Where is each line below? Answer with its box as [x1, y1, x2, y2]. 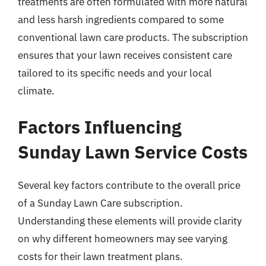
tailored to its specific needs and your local [18, 66, 212, 80]
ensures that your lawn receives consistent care [18, 48, 232, 62]
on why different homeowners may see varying [18, 232, 227, 245]
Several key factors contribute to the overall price [18, 179, 240, 192]
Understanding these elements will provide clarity [18, 214, 242, 227]
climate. [18, 84, 55, 97]
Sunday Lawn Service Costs [18, 140, 248, 163]
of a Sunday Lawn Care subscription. [18, 197, 183, 210]
